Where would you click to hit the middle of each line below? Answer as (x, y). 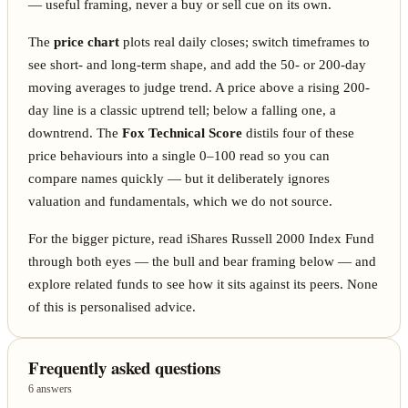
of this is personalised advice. (112, 306)
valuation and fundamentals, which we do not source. (181, 201)
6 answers (51, 389)
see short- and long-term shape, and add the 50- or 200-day (198, 64)
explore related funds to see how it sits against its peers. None (204, 284)
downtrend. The (76, 133)
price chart (87, 41)
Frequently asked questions (125, 368)
